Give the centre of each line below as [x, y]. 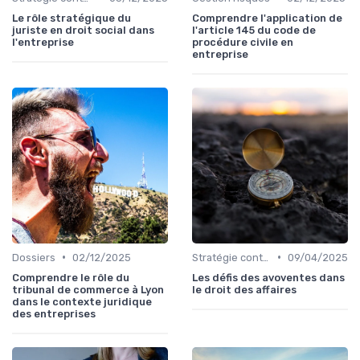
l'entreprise [43, 42]
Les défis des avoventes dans [268, 277]
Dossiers [34, 257]
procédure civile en [243, 42]
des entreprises [54, 313]
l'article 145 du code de [254, 30]
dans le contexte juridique [82, 301]
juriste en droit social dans [83, 30]
